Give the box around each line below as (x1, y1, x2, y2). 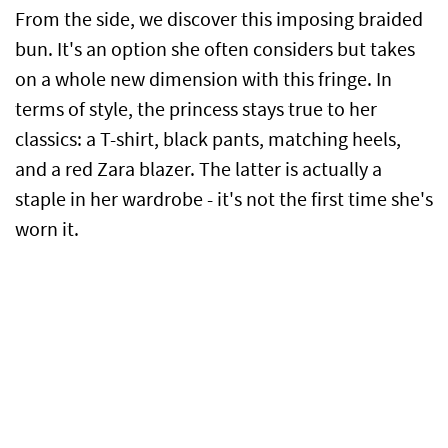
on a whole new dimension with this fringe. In (15, 67, 392, 93)
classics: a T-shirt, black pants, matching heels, (15, 127, 401, 153)
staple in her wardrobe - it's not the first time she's (15, 187, 433, 213)
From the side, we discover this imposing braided (15, 7, 423, 33)
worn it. (15, 217, 79, 243)
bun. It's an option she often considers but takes (15, 37, 415, 63)
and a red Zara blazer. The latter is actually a (15, 157, 382, 183)
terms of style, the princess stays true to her (15, 97, 377, 123)
